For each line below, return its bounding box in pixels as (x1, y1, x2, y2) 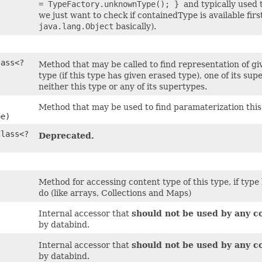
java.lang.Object (39, 22, 113, 31)
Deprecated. (39, 131, 94, 140)
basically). (113, 22, 156, 31)
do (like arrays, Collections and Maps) (39, 188, 191, 198)
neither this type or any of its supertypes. (39, 82, 207, 91)
